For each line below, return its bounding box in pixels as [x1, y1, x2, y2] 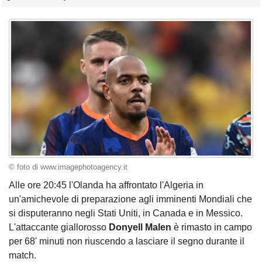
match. [9, 250, 39, 261]
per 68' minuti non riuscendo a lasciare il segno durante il [9, 236, 244, 247]
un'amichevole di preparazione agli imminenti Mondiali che [9, 194, 252, 205]
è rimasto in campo [174, 222, 252, 233]
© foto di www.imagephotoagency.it [9, 163, 127, 171]
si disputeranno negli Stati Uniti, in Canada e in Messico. [9, 208, 243, 219]
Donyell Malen [106, 222, 174, 233]
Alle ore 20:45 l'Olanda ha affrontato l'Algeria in [9, 180, 204, 191]
